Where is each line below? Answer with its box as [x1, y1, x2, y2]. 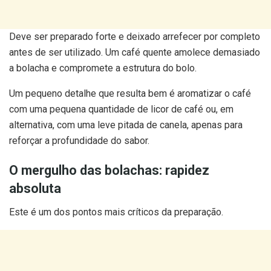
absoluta [9, 181, 61, 197]
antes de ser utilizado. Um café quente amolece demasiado [9, 46, 260, 58]
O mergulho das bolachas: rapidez [9, 163, 209, 178]
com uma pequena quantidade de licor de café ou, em [9, 103, 233, 115]
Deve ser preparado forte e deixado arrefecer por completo [9, 30, 260, 42]
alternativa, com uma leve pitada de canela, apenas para [9, 119, 243, 131]
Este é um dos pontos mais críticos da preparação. [9, 206, 223, 218]
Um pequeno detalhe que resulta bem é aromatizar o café [9, 87, 251, 99]
